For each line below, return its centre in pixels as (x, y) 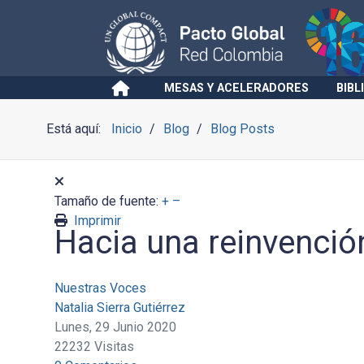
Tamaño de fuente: (106, 201)
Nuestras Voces (100, 288)
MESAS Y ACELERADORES (236, 88)
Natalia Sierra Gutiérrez (119, 308)
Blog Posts (242, 129)
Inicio (126, 129)
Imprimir (97, 221)
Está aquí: (76, 129)
